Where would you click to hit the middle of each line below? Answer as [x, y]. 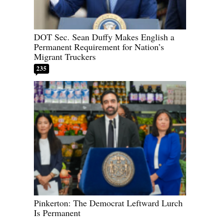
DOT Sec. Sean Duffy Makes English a [104, 37]
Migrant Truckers [65, 57]
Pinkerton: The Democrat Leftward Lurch [108, 203]
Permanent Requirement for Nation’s [99, 47]
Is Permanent [57, 212]
